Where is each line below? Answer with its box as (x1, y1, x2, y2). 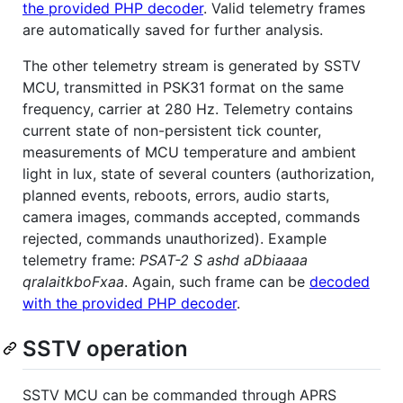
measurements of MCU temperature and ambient (22, 143, 356, 162)
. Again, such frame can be (124, 273, 309, 291)
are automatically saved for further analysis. (22, 21, 323, 40)
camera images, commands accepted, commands (22, 208, 360, 227)
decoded (309, 273, 370, 291)
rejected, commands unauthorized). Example (22, 229, 327, 248)
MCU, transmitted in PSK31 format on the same (22, 78, 344, 97)
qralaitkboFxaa (22, 273, 124, 291)
